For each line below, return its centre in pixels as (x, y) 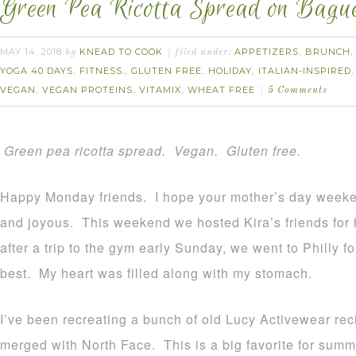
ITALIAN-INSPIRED (305, 71)
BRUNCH (328, 52)
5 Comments (298, 91)
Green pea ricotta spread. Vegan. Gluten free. (153, 151)
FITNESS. (102, 71)
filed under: (205, 52)
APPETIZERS (267, 52)
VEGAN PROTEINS (87, 90)
